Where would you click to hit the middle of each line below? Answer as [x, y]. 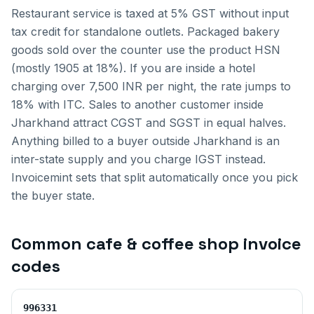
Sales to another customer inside [174, 104]
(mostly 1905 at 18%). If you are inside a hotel [133, 68]
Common [49, 244]
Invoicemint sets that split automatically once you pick [155, 177]
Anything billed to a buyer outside [102, 141]
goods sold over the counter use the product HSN [146, 50]
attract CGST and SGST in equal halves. [178, 123]
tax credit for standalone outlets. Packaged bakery [145, 32]
